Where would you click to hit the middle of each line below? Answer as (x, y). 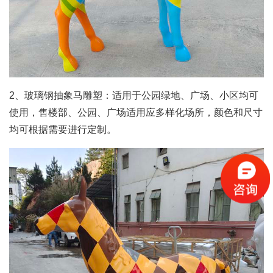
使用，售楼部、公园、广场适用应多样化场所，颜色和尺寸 (136, 112)
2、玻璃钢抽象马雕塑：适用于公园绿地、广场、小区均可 (134, 95)
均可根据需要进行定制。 (63, 129)
